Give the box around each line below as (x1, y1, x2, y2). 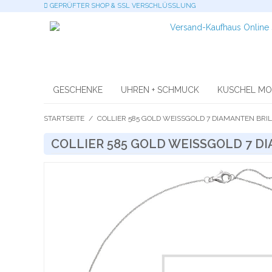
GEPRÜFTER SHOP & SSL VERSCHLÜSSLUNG (48, 2, 195, 10)
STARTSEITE (44, 114, 84, 123)
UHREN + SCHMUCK (121, 85, 199, 95)
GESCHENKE (53, 85, 103, 95)
